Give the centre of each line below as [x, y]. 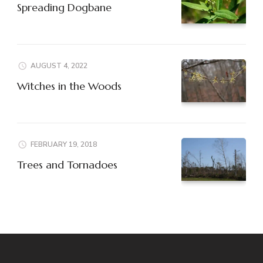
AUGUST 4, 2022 [59, 65]
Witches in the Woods [69, 86]
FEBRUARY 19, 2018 [64, 144]
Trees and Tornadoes [67, 164]
